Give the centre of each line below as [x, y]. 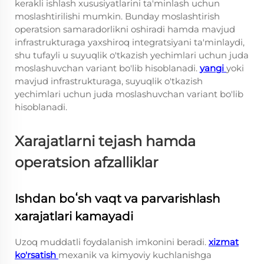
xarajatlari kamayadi [74, 216]
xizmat [224, 242]
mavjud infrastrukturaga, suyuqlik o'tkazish [109, 81]
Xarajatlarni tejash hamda [105, 141]
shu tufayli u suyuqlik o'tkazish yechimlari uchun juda [132, 55]
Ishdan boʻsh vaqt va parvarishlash [118, 199]
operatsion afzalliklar [87, 162]
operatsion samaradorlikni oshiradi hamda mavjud [125, 29]
